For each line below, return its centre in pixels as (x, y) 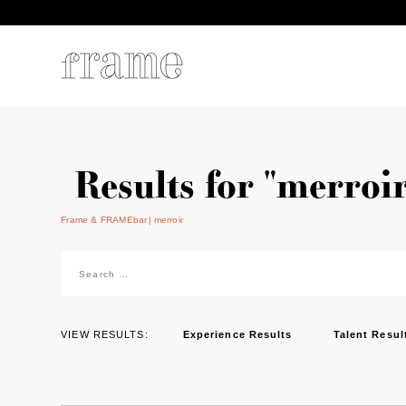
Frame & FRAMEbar (104, 220)
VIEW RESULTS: (105, 334)
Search (83, 261)
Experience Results (237, 334)
